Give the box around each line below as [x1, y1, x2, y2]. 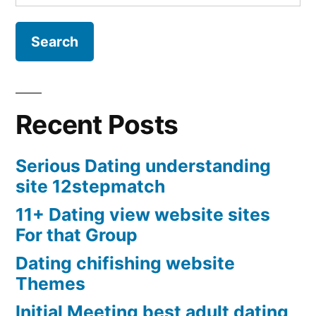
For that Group [16, 224, 138, 246]
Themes [16, 273, 85, 295]
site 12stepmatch [16, 176, 165, 197]
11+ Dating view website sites [16, 204, 270, 226]
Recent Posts [16, 109, 178, 141]
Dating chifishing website [16, 253, 235, 274]
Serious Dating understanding [16, 155, 271, 177]
